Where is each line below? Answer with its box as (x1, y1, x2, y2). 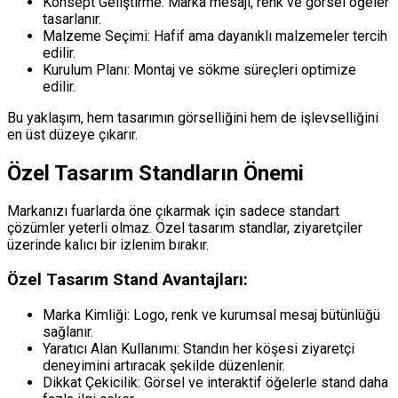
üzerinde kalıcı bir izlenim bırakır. (7, 236, 209, 254)
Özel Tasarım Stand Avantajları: (7, 270, 248, 291)
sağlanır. (43, 322, 93, 340)
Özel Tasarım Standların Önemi (7, 160, 304, 186)
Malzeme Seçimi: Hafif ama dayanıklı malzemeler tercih (43, 27, 387, 44)
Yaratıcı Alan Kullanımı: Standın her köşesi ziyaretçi (43, 339, 354, 357)
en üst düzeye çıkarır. (7, 125, 138, 143)
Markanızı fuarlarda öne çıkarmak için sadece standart (7, 203, 339, 220)
